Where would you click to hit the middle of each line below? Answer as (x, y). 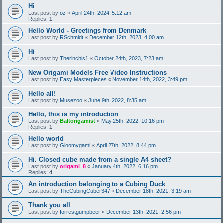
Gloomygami (75, 146)
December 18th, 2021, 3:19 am (153, 191)
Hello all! (42, 94)
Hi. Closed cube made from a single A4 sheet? (100, 160)
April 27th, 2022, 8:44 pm (126, 146)
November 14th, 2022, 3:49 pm (150, 79)
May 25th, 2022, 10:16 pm (132, 121)
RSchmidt (71, 38)
